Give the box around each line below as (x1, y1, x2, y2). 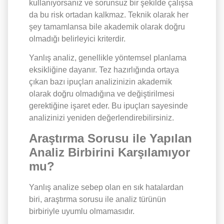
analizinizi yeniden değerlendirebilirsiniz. (29, 113, 174, 122)
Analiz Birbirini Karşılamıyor (29, 145, 190, 159)
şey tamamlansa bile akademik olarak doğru (29, 22, 185, 31)
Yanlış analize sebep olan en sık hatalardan (29, 182, 183, 191)
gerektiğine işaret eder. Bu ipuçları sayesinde (29, 101, 188, 110)
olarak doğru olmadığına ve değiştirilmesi (29, 89, 174, 98)
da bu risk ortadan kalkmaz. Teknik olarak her (29, 10, 188, 19)
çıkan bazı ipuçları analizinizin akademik (29, 77, 172, 86)
